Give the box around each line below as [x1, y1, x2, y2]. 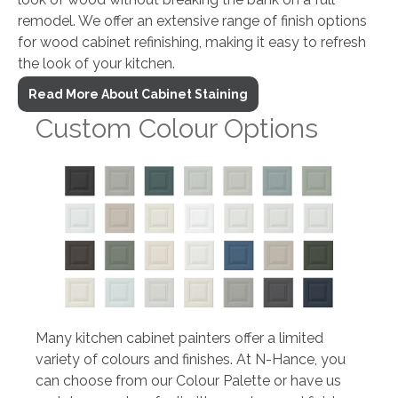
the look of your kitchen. [18, 55, 175, 73]
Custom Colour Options [36, 113, 318, 145]
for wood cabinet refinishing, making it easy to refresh [18, 34, 366, 52]
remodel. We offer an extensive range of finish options [18, 12, 367, 30]
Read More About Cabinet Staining [28, 87, 248, 102]
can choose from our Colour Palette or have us [36, 371, 341, 389]
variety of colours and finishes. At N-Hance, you [36, 350, 346, 368]
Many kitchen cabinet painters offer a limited [36, 329, 323, 346]
